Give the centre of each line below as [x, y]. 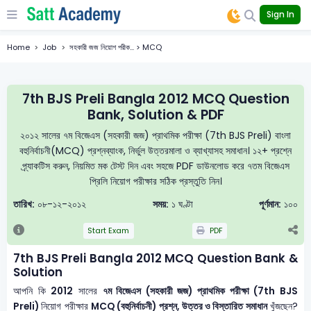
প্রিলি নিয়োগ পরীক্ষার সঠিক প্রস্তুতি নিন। [155, 181]
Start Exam [109, 230]
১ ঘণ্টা [180, 204]
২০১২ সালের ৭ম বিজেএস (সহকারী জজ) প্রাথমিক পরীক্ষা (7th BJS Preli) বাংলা [155, 135]
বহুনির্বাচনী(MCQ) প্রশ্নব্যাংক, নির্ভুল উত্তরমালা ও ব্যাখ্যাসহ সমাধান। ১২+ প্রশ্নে [155, 150]
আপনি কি [32, 292]
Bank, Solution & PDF [155, 115]
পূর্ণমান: [270, 204]
